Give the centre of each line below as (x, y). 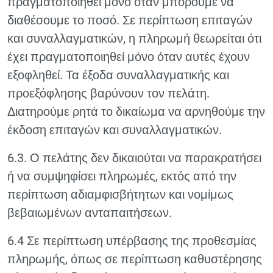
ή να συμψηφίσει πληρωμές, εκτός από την (122, 176)
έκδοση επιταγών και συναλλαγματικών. (115, 130)
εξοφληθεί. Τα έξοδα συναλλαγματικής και (118, 75)
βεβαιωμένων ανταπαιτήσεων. (90, 213)
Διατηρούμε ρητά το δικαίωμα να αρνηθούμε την (136, 112)
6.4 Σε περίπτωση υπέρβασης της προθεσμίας (132, 241)
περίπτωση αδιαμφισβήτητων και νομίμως (120, 194)
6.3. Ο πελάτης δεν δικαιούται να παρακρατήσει (134, 158)
